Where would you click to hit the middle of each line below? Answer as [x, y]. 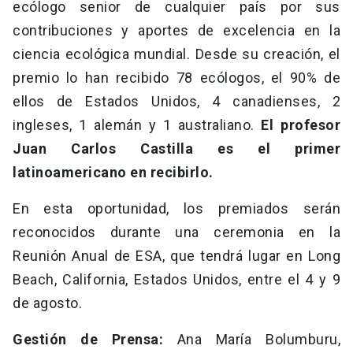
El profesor [301, 124]
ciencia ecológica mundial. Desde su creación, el [176, 54]
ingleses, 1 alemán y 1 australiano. [137, 124]
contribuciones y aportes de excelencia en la [176, 30]
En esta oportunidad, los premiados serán [176, 208]
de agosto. [49, 303]
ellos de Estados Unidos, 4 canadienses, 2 [176, 101]
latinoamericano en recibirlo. [115, 172]
